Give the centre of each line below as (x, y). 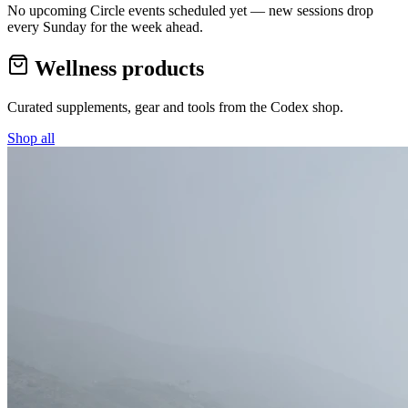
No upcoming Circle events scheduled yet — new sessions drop (190, 10)
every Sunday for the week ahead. (105, 27)
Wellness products (117, 68)
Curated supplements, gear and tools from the (139, 107)
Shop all (31, 138)
